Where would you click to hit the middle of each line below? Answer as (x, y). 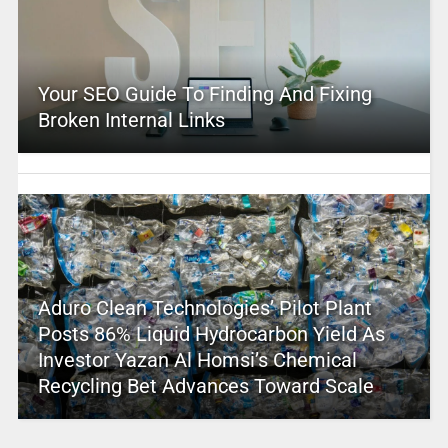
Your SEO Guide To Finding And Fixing (204, 94)
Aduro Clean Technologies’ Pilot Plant (204, 308)
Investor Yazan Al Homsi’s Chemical (197, 360)
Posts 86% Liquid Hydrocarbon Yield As (211, 334)
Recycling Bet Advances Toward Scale (205, 386)
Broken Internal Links (131, 120)
